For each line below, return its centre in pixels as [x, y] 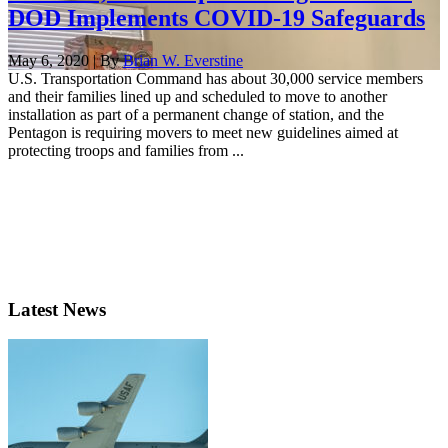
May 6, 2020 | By [65, 60]
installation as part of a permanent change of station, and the [196, 114]
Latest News [57, 309]
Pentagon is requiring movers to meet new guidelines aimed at [203, 132]
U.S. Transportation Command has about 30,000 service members [215, 78]
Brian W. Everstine [183, 60]
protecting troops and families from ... [126, 150]
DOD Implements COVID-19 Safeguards [216, 17]
